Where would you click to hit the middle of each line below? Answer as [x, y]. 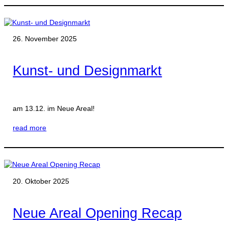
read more [30, 128]
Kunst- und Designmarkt [88, 71]
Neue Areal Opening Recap [97, 213]
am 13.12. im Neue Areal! [54, 108]
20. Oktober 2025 [41, 181]
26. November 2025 [45, 39]
